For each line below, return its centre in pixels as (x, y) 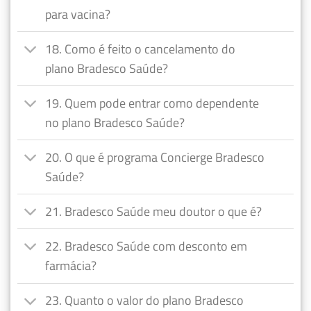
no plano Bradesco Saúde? (115, 122)
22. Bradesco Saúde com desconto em (146, 246)
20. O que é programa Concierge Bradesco (155, 157)
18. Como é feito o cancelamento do (141, 49)
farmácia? (71, 266)
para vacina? (78, 14)
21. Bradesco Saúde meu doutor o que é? (154, 211)
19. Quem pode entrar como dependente (152, 103)
